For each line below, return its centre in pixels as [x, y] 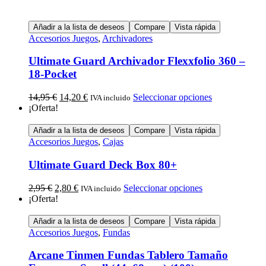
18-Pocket [53, 74]
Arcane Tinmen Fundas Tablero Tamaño [128, 255]
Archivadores [127, 38]
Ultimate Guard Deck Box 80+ [103, 164]
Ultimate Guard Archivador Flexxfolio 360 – [137, 61]
